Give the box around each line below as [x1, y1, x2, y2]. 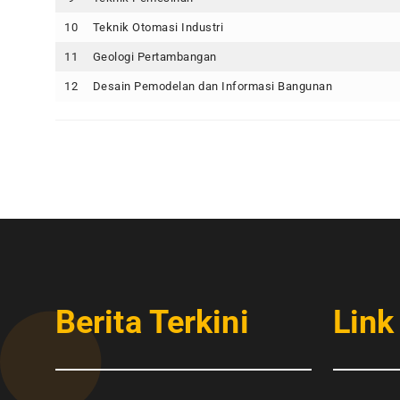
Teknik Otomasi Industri [92, 21, 223, 34]
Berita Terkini [55, 304, 249, 341]
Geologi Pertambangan [92, 50, 217, 63]
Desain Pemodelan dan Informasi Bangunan [92, 79, 332, 93]
